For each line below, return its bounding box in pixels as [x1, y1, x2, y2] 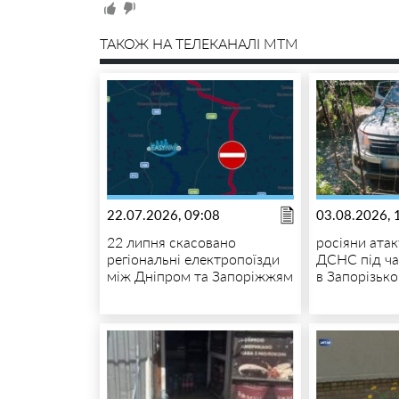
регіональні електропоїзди [106, 249, 280, 267]
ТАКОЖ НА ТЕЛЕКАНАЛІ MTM [99, 34, 298, 52]
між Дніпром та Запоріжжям [106, 266, 293, 284]
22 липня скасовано [106, 232, 236, 250]
